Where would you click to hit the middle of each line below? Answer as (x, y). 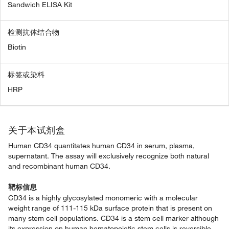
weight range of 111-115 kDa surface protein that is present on (110, 208)
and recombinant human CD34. (59, 166)
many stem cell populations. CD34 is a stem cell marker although (113, 218)
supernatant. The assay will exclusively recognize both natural (109, 156)
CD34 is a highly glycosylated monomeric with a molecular (103, 198)
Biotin (17, 47)
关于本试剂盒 (37, 130)
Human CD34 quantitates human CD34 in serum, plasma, (101, 146)
